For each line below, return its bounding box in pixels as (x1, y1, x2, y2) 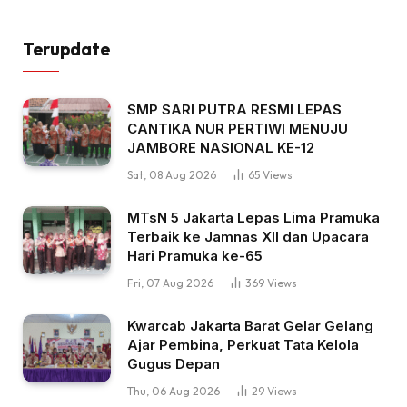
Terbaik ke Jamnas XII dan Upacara (127, 228, 369, 246)
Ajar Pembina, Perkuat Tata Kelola (127, 336, 359, 354)
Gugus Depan (127, 355, 220, 373)
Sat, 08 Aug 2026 (127, 168, 216, 183)
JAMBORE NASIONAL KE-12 (127, 139, 314, 157)
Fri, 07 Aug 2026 (127, 276, 213, 291)
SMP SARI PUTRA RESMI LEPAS (127, 101, 342, 119)
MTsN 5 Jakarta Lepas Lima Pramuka (127, 209, 380, 227)
